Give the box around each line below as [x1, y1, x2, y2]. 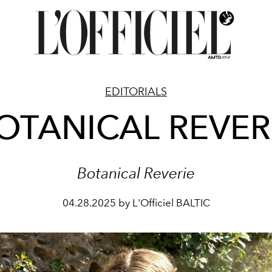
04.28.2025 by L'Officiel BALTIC [62, 197, 210, 209]
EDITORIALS [105, 85, 167, 98]
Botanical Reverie [77, 164, 195, 182]
